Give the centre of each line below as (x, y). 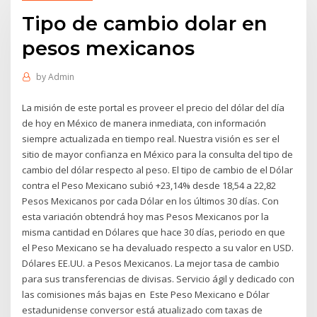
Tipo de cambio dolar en (145, 23)
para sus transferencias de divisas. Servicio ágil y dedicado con (158, 278)
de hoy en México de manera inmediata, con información (144, 123)
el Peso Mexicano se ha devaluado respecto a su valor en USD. (158, 247)
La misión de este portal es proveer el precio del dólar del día (154, 107)
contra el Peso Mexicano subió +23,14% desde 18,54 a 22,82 (149, 185)
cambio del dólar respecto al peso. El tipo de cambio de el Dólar (158, 169)
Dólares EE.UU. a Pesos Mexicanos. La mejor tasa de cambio (151, 263)
